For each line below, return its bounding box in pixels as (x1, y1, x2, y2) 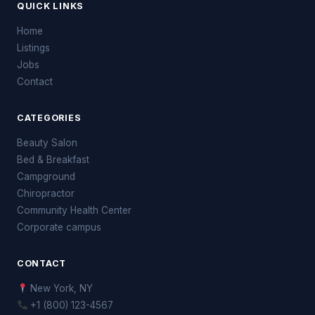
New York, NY (27, 283, 94, 295)
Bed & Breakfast (17, 154, 89, 166)
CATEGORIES (17, 112, 82, 124)
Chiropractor (17, 188, 75, 200)
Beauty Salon (17, 137, 77, 149)
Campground (17, 171, 75, 183)
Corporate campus (17, 221, 101, 233)
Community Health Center (17, 205, 131, 217)
